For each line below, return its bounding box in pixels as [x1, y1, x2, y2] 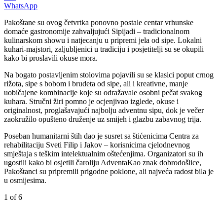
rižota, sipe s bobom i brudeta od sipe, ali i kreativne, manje [4, 79, 188, 88]
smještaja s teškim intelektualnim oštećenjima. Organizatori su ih [4, 149, 203, 158]
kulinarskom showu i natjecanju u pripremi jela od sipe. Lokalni [4, 36, 202, 44]
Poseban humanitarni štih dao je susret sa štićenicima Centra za [4, 131, 199, 140]
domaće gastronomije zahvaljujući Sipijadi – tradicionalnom [4, 27, 189, 36]
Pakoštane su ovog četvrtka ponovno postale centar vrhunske [4, 18, 193, 27]
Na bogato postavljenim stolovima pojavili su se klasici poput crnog [4, 70, 214, 79]
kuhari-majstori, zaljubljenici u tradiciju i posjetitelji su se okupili [4, 44, 204, 53]
